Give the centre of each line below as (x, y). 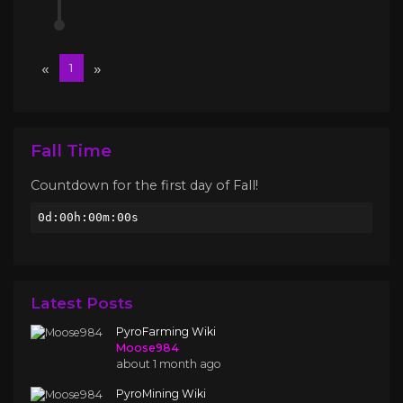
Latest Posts (82, 303)
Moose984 (148, 348)
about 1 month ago (169, 364)
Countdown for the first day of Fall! (144, 186)
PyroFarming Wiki (166, 332)
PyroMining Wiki (161, 394)
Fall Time (71, 150)
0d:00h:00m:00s (89, 217)
